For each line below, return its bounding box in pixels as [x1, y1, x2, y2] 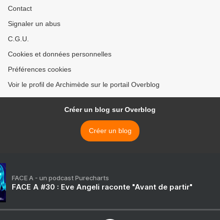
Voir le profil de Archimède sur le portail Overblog [8, 81, 160, 89]
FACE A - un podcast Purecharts [12, 174, 109, 182]
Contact [8, 4, 32, 13]
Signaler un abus [8, 20, 60, 28]
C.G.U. [8, 35, 29, 43]
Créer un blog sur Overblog [64, 106, 156, 114]
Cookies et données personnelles [8, 50, 111, 58]
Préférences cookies [8, 65, 71, 74]
